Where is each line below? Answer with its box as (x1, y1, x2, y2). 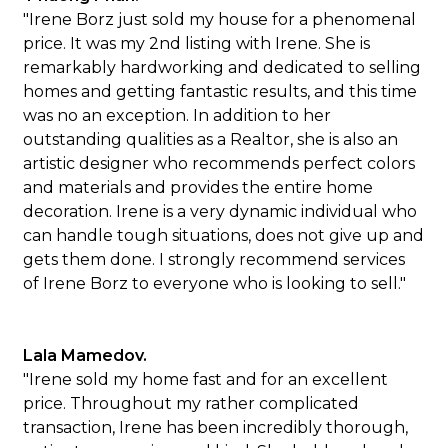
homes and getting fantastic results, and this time (23, 82, 418, 101)
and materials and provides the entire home (23, 178, 374, 197)
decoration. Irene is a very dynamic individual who (23, 202, 418, 221)
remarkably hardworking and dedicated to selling (23, 58, 422, 77)
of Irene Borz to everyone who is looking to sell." (23, 274, 407, 293)
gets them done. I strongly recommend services (23, 250, 406, 269)
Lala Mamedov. (23, 346, 148, 365)
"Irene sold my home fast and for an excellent (23, 370, 389, 389)
